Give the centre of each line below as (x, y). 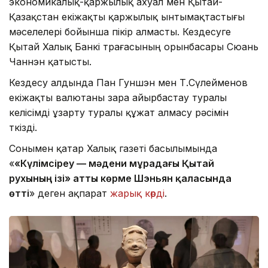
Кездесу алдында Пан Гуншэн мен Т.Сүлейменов (128, 82)
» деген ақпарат (70, 193)
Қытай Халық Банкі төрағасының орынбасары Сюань (134, 46)
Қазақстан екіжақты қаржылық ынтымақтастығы (127, 16)
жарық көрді (137, 193)
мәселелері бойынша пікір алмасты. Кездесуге (120, 31)
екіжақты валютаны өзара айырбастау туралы (118, 97)
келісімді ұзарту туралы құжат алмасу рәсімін (119, 112)
